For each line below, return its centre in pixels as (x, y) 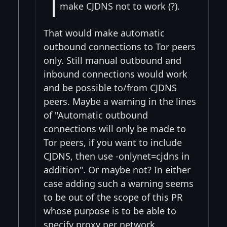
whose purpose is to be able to (110, 211)
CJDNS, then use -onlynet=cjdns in (117, 156)
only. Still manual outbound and (112, 60)
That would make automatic (104, 33)
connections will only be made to (115, 128)
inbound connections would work (116, 74)
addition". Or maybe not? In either (117, 169)
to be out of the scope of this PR (113, 197)
